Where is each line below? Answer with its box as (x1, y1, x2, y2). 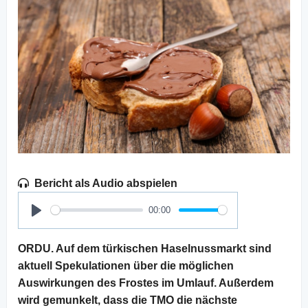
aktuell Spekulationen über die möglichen (18, 259, 234, 272)
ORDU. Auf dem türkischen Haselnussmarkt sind (18, 242, 272, 254)
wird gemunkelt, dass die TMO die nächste (18, 294, 237, 306)
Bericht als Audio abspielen (34, 177, 177, 189)
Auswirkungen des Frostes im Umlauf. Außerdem (18, 276, 274, 289)
